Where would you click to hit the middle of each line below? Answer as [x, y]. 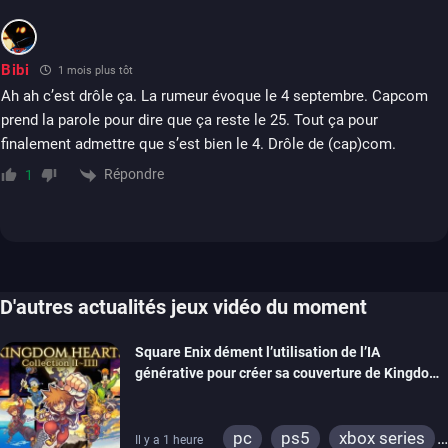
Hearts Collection [190, 393]
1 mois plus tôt [93, 71]
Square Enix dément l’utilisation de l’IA [257, 351]
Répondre [134, 174]
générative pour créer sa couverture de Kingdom [288, 372]
